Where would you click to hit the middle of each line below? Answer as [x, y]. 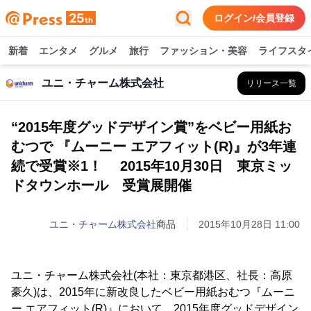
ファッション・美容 [203, 51]
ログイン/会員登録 [254, 18]
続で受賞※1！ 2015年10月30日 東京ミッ [152, 166]
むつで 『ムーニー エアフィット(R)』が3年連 [154, 146]
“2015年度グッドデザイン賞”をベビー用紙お [151, 127]
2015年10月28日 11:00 [249, 224]
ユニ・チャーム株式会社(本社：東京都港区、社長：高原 [152, 275]
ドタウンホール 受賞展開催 [101, 185]
